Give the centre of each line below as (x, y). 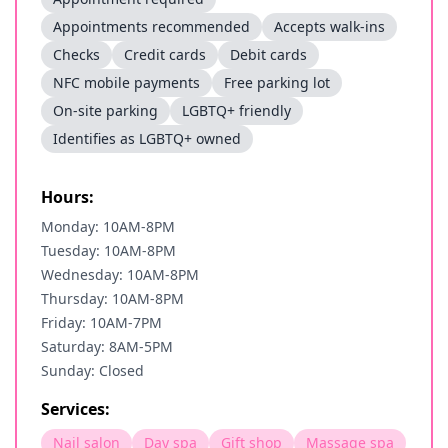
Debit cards (268, 54)
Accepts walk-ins (329, 26)
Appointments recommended (151, 26)
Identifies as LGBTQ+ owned (147, 138)
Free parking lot (277, 82)
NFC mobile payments (126, 82)
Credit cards (165, 54)
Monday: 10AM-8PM (108, 226)
